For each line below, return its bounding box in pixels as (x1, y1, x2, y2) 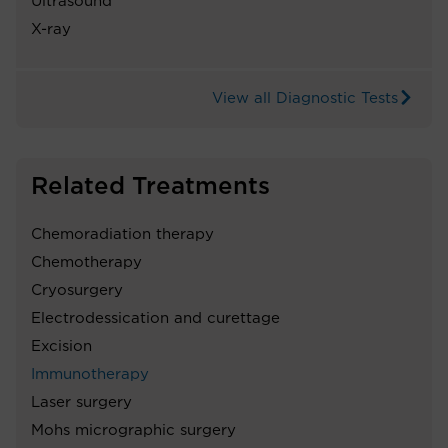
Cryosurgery (31, 282, 123, 298)
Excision (31, 338, 92, 354)
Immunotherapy (31, 366, 149, 382)
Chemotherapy (31, 254, 142, 270)
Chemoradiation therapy (31, 226, 214, 242)
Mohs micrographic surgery (31, 422, 236, 438)
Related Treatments (31, 174, 270, 199)
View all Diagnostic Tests (212, 90, 398, 106)
